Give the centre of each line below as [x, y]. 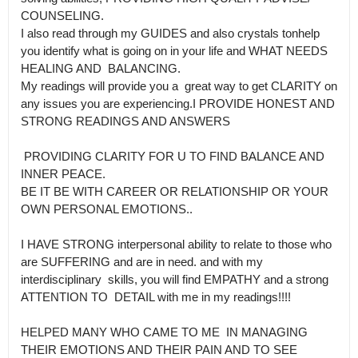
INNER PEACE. [63, 173]
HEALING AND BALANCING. [101, 68]
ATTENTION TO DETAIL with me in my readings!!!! [156, 296]
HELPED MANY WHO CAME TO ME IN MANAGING [164, 332]
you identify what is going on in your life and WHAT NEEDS [174, 50]
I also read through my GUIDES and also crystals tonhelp [170, 33]
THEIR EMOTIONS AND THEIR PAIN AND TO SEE [159, 349]
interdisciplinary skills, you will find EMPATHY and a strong [175, 279]
